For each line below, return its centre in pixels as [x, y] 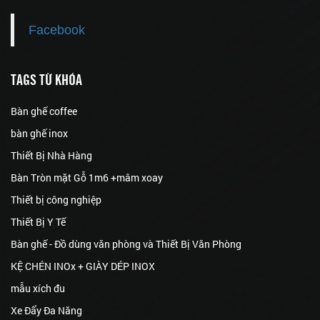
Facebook [57, 30]
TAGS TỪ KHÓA [46, 79]
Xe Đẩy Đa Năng [46, 311]
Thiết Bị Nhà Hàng [51, 156]
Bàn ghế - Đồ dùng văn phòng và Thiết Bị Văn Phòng [126, 244]
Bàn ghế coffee [44, 111]
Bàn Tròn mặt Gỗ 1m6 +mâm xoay [87, 178]
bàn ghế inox [39, 134]
